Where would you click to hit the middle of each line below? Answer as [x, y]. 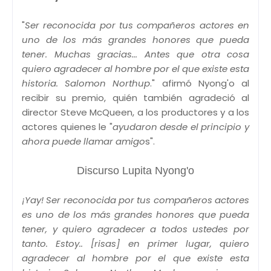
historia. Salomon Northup [86, 83]
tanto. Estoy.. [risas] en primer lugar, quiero [135, 243]
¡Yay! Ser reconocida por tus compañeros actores [135, 200]
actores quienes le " [67, 126]
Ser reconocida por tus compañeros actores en [137, 25]
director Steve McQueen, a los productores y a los [135, 112]
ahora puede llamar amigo [83, 141]
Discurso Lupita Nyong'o [135, 170]
